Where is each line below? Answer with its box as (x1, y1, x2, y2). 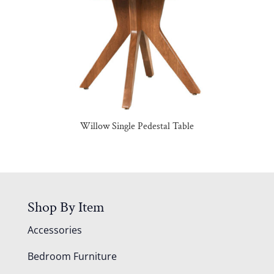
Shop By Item (27, 197, 105, 217)
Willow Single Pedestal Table (80, 120, 194, 133)
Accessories (27, 223, 82, 237)
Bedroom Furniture (27, 249, 117, 263)
